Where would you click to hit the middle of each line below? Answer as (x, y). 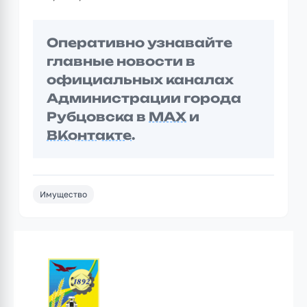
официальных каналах (140, 79)
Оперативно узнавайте (139, 42)
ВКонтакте (89, 135)
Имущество (63, 194)
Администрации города (144, 98)
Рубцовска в (98, 116)
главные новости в (121, 61)
